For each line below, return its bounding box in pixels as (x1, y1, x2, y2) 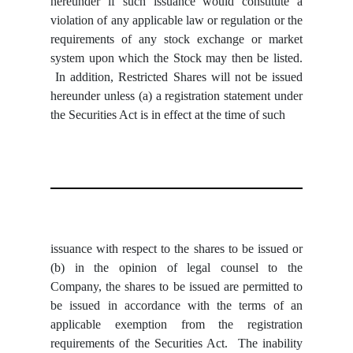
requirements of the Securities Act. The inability (50, 336, 303, 351)
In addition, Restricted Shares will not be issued (50, 69, 303, 84)
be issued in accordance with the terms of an (50, 299, 303, 313)
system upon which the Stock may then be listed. (50, 50, 303, 65)
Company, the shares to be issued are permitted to (50, 280, 303, 294)
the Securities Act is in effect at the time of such (50, 107, 286, 121)
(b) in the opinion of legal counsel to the (50, 261, 303, 275)
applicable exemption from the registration (50, 318, 303, 332)
